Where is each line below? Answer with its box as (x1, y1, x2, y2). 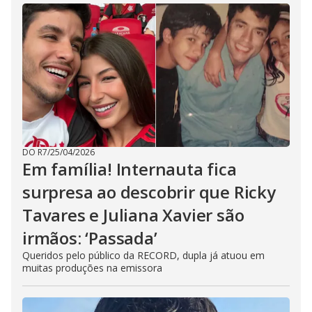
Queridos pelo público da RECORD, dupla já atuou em (22, 249, 265, 262)
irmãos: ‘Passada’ (22, 226, 157, 249)
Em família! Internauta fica (22, 157, 237, 180)
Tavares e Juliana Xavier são (22, 203, 244, 226)
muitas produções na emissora (22, 261, 162, 274)
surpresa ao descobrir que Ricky (22, 180, 276, 203)
